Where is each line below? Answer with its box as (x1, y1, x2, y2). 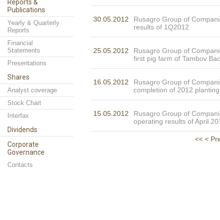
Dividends (7, 126, 37, 134)
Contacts (7, 161, 33, 168)
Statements (7, 47, 40, 54)
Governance (7, 148, 45, 156)
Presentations (7, 59, 47, 67)
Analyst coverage (7, 86, 57, 94)
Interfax (7, 112, 29, 119)
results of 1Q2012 (134, 23, 189, 31)
